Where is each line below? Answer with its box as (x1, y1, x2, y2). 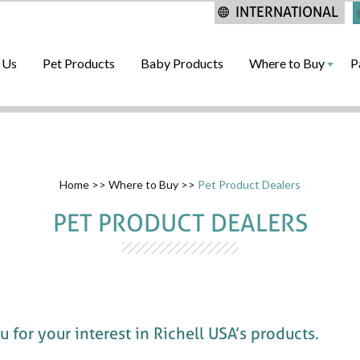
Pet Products (43, 55, 115, 71)
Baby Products (141, 55, 223, 71)
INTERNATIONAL (235, 3, 338, 20)
